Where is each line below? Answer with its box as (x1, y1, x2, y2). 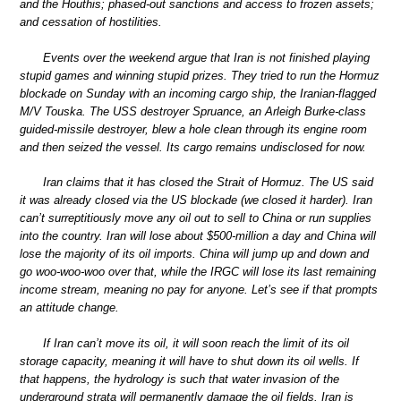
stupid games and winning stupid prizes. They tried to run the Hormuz (20, 68, 380, 82)
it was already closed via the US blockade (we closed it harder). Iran (20, 193, 372, 208)
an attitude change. (20, 301, 119, 315)
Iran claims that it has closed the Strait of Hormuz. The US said (43, 175, 373, 190)
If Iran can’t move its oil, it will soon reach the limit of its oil (43, 336, 349, 350)
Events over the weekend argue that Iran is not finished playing (43, 50, 370, 64)
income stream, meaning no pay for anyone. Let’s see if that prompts (20, 283, 378, 297)
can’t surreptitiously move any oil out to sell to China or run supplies (20, 211, 371, 226)
